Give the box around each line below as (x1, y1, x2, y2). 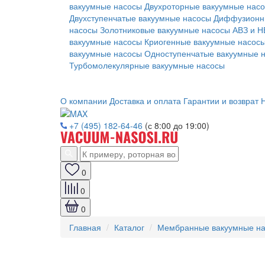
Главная (69, 221, 101, 234)
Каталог (114, 221, 144, 234)
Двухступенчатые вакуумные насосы (69, 12, 211, 24)
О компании (60, 95, 107, 106)
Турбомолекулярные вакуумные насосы (69, 59, 225, 71)
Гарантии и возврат (183, 95, 258, 106)
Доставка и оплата (109, 95, 181, 106)
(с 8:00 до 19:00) (145, 119, 209, 132)
